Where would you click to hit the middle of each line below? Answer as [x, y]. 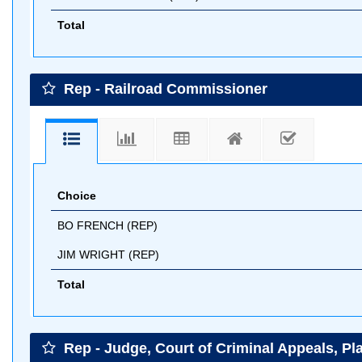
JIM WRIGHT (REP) [108, 254]
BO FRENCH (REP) [107, 225]
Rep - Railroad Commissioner [164, 89]
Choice [77, 195]
